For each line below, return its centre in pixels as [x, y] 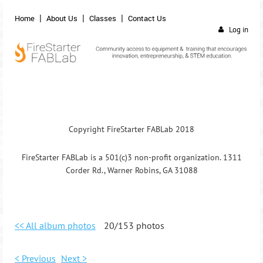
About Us [62, 18]
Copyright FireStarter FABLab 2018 [131, 129]
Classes [103, 18]
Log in [239, 30]
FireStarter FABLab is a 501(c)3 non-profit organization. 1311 [131, 157]
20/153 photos [134, 226]
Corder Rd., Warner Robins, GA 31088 [131, 170]
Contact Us [147, 18]
